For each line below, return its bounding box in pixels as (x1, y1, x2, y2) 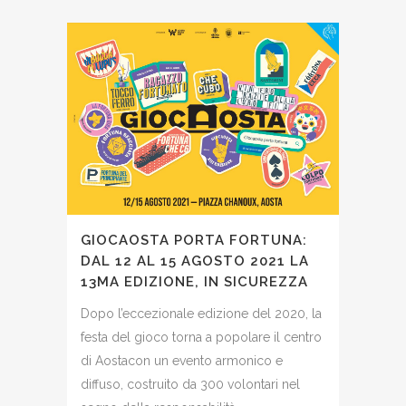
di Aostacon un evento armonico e (81, 353, 283, 368)
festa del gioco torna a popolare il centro (81, 329, 322, 344)
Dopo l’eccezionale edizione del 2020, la (81, 305, 322, 321)
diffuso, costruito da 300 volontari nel (81, 376, 300, 391)
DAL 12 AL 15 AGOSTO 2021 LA (81, 252, 309, 269)
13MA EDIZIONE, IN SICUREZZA (81, 273, 308, 290)
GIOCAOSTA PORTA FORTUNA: (81, 231, 307, 248)
